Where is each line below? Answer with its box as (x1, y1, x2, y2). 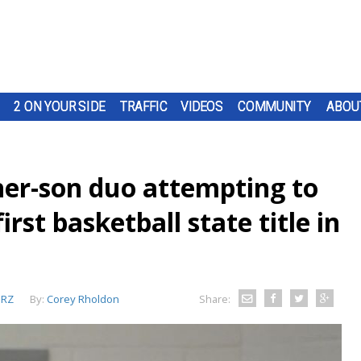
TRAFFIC (120, 98, 168, 114)
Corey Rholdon (47, 292, 119, 306)
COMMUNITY (238, 98, 311, 114)
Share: (198, 292, 230, 306)
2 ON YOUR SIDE (14, 98, 105, 114)
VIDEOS (180, 98, 224, 114)
